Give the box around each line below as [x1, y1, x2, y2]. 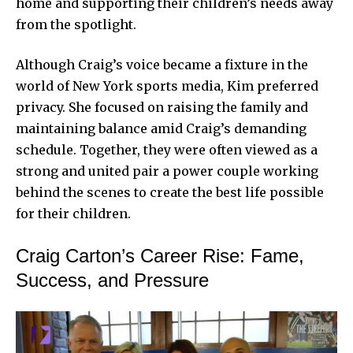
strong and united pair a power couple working [16, 162, 318, 179]
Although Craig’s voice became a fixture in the [16, 56, 308, 72]
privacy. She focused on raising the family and [16, 98, 308, 115]
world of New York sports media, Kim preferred [16, 77, 318, 94]
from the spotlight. [16, 16, 136, 32]
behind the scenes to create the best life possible [16, 184, 324, 200]
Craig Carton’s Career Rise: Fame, [16, 244, 304, 266]
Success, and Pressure [16, 269, 209, 291]
